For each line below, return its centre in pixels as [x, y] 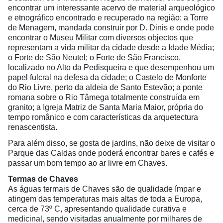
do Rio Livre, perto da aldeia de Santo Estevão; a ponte [105, 87]
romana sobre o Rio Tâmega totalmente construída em [104, 97]
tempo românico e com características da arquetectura [103, 117]
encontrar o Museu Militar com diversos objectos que [101, 38]
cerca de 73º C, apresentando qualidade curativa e [97, 209]
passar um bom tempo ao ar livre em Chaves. [88, 163]
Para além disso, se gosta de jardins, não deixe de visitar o [111, 143]
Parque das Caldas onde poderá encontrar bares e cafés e [111, 153]
